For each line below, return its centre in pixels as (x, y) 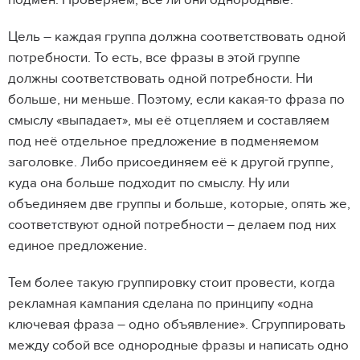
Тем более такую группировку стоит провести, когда (172, 283)
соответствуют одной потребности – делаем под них (172, 225)
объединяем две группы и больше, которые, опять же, (179, 205)
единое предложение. (79, 246)
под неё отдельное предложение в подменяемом (164, 142)
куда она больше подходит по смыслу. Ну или (149, 184)
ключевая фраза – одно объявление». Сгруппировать (177, 325)
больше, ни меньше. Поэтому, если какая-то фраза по (176, 100)
